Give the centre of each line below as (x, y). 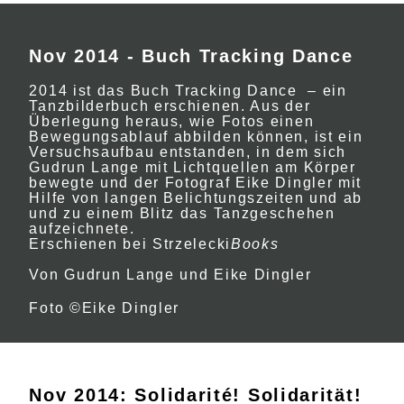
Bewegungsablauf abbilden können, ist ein (196, 137)
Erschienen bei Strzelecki (130, 244)
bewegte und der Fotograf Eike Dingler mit (196, 183)
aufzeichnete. (82, 229)
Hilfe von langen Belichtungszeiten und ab (196, 198)
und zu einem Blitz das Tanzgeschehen (182, 213)
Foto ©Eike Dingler (105, 308)
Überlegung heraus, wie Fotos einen (172, 121)
